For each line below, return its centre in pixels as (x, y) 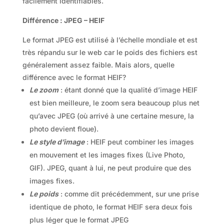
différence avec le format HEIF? (75, 77)
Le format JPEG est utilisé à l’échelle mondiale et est (110, 39)
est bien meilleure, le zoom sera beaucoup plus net (114, 102)
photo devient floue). (65, 128)
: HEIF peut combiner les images (140, 141)
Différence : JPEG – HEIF (64, 20)
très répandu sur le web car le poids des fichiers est (110, 52)
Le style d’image (57, 141)
